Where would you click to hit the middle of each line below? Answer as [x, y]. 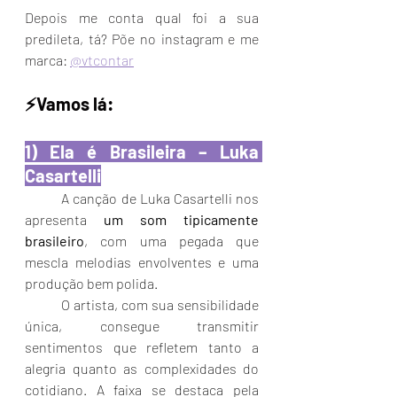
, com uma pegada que [171, 241]
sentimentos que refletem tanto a [142, 347]
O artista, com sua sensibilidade [43, 304]
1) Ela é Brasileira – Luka [142, 152]
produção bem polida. [93, 283]
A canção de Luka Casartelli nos [160, 198]
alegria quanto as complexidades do [142, 368]
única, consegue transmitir [142, 326]
